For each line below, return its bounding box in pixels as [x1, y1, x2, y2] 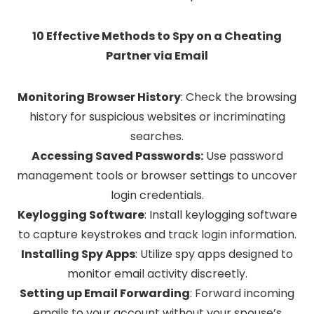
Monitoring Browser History [18, 89, 181, 106]
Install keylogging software [146, 207, 297, 224]
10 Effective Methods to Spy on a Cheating [32, 28, 282, 45]
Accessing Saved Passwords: [31, 148, 203, 165]
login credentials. [110, 187, 204, 204]
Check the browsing [183, 89, 296, 106]
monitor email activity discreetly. [67, 266, 247, 282]
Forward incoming [195, 285, 294, 302]
